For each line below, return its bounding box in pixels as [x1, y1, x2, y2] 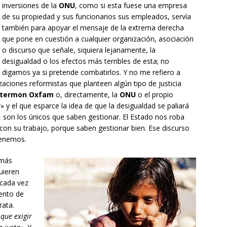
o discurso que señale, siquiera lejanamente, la [2, 45, 156, 55]
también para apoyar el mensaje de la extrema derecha [2, 23, 184, 33]
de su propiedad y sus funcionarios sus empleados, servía [2, 12, 191, 22]
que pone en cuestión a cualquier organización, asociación [2, 34, 194, 44]
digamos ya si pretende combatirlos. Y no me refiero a [2, 67, 180, 78]
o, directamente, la [54, 90, 120, 100]
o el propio [136, 90, 173, 100]
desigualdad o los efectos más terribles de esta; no [2, 56, 169, 66]
